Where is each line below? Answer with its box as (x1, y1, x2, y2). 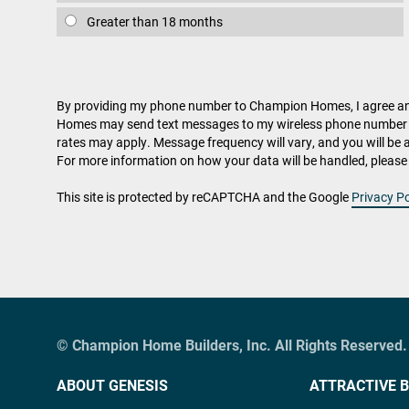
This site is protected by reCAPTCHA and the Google (57, 188, 351, 205)
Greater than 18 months (84, 13, 223, 30)
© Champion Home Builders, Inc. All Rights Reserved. (57, 335, 407, 354)
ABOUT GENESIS (57, 375, 168, 394)
